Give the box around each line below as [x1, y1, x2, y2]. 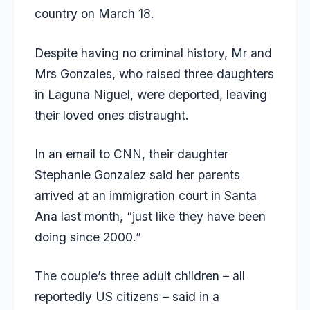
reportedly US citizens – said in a [35, 289, 219, 304]
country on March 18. [35, 6, 154, 21]
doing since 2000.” [35, 230, 141, 245]
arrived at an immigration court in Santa [35, 188, 257, 203]
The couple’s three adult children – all [35, 268, 245, 284]
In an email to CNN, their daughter [35, 147, 228, 162]
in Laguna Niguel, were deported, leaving [35, 86, 267, 102]
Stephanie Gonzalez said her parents [35, 167, 240, 183]
